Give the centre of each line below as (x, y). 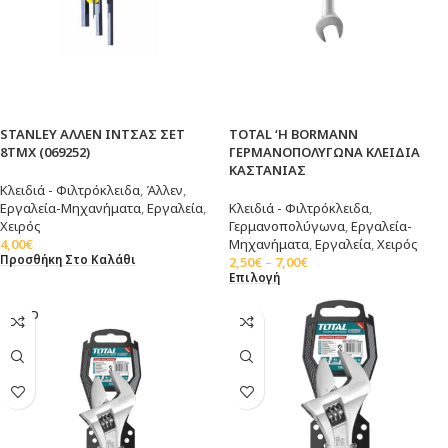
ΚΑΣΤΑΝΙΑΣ (267, 169)
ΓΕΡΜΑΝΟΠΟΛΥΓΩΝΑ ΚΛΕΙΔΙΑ (324, 151)
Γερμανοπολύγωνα (287, 225)
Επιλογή (254, 277)
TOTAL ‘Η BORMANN (293, 133)
